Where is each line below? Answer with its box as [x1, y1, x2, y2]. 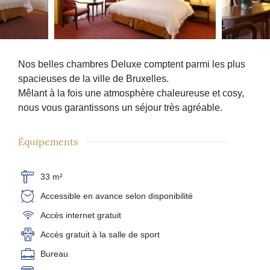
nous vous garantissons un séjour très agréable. [18, 102, 222, 113]
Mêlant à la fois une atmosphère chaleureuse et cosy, [18, 88, 244, 99]
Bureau [40, 249, 68, 259]
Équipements [18, 134, 78, 148]
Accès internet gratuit [40, 210, 121, 221]
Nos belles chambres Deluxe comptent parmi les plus [18, 59, 245, 70]
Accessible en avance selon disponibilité [40, 191, 193, 201]
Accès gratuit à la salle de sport [40, 230, 160, 240]
